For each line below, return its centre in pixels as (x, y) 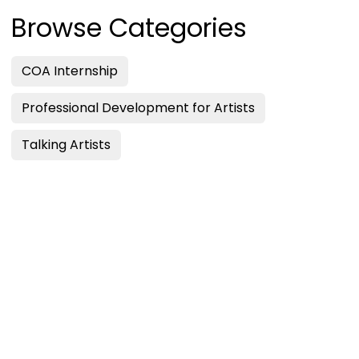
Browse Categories (129, 28)
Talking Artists (66, 145)
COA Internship (70, 71)
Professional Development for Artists (138, 108)
